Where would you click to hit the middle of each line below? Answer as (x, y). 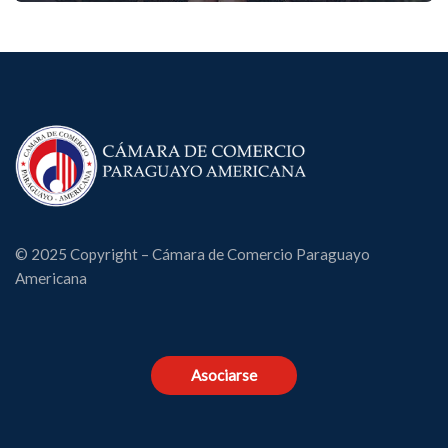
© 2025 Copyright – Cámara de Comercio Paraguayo (192, 254)
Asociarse (224, 375)
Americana (51, 278)
